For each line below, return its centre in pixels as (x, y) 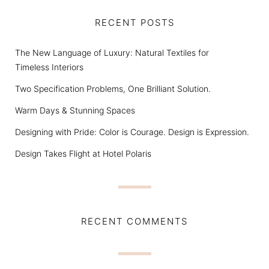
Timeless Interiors (49, 67)
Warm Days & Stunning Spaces (75, 110)
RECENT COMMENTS (134, 222)
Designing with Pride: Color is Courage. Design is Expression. (132, 132)
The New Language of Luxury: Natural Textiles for (112, 53)
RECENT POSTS (134, 23)
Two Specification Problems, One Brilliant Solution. (113, 89)
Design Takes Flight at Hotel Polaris (83, 154)
